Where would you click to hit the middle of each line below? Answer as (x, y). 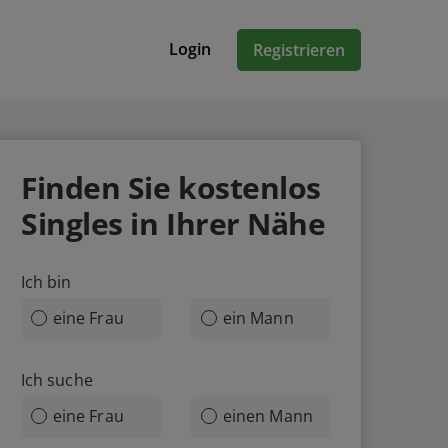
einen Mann (268, 416)
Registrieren (299, 49)
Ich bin (46, 282)
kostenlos (250, 187)
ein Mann (258, 318)
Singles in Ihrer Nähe (173, 223)
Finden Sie (100, 187)
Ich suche (57, 380)
